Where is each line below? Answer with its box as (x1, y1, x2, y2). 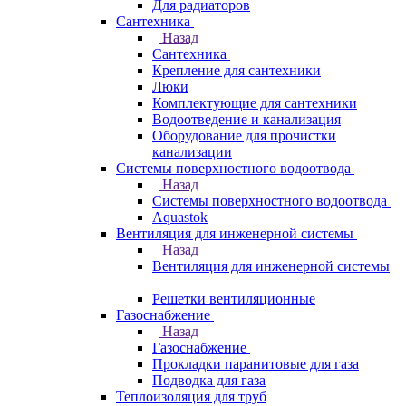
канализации (152, 144, 232, 159)
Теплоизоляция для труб (116, 389, 266, 404)
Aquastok (152, 209, 208, 225)
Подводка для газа (152, 372, 266, 388)
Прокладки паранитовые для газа (152, 356, 359, 372)
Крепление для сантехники (152, 63, 321, 78)
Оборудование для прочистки (152, 128, 336, 143)
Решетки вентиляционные (152, 291, 315, 306)
